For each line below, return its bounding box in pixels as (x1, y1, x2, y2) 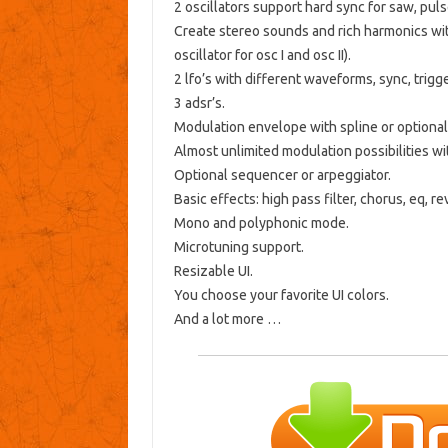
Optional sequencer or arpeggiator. (173, 167, 391, 184)
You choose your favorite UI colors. (173, 287, 389, 304)
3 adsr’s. (173, 95, 225, 112)
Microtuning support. (173, 239, 304, 256)
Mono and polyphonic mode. (173, 215, 349, 232)
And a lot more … (173, 311, 281, 328)
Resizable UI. (173, 263, 253, 280)
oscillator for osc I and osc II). (173, 47, 351, 64)
